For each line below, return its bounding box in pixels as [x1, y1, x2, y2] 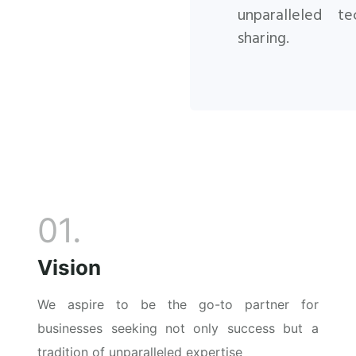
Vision [37, 255, 102, 281]
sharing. [238, 26, 289, 52]
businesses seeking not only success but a [37, 320, 319, 337]
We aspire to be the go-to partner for [37, 296, 319, 313]
